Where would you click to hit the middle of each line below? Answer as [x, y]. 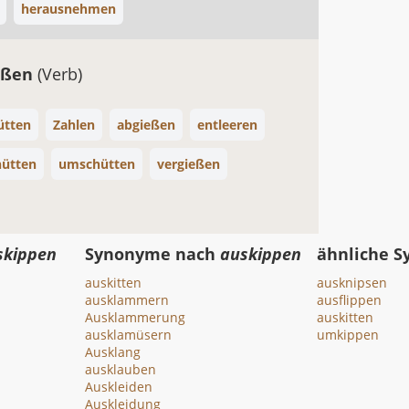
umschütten [97, 164]
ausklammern [127, 300]
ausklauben [121, 369]
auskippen [261, 254]
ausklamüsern [129, 335]
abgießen [146, 125]
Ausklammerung [136, 317]
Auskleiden [119, 387]
